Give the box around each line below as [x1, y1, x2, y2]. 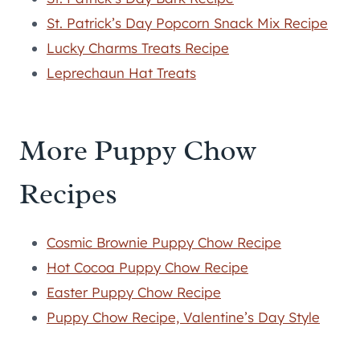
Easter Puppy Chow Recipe [47, 283, 221, 301]
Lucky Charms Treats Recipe [47, 39, 229, 56]
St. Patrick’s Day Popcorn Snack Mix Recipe [47, 14, 328, 31]
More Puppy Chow [19, 131, 256, 169]
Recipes [19, 174, 117, 212]
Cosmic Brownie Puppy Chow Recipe [47, 233, 281, 251]
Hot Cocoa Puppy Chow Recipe [47, 258, 248, 276]
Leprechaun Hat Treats [47, 63, 196, 81]
